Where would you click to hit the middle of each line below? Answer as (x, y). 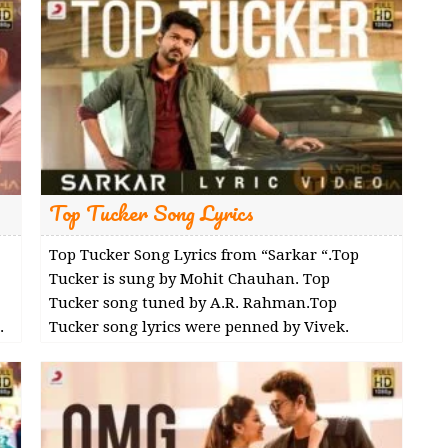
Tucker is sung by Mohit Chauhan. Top (189, 278)
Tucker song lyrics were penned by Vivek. (198, 326)
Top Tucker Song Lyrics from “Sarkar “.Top (203, 254)
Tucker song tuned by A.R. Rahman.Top (192, 302)
